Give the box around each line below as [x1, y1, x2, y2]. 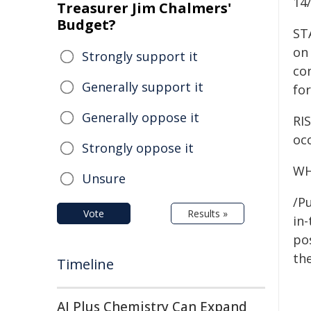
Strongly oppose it [82, 140, 194, 156]
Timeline [57, 255, 114, 274]
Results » [187, 207, 228, 220]
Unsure [82, 170, 126, 187]
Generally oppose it [82, 109, 199, 126]
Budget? [57, 15, 116, 34]
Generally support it [82, 78, 203, 95]
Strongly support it [82, 48, 198, 65]
